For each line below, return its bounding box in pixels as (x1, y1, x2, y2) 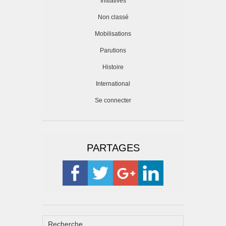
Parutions (100, 47, 126, 54)
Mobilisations (95, 30, 131, 38)
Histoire (102, 64, 124, 71)
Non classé (97, 14, 129, 21)
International (96, 80, 130, 88)
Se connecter (95, 97, 131, 104)
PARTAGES (86, 142, 140, 154)
